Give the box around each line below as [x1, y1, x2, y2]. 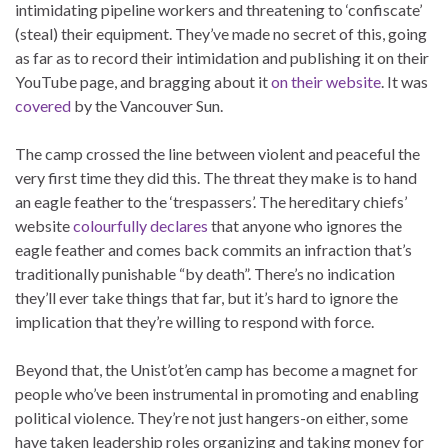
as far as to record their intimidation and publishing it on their [15, 47, 429, 67]
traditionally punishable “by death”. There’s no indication [15, 263, 395, 283]
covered [15, 95, 71, 115]
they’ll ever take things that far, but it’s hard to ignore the [15, 287, 398, 307]
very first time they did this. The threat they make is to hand [15, 167, 417, 187]
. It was [381, 71, 428, 91]
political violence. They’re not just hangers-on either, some [15, 407, 408, 427]
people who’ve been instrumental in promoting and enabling [15, 383, 419, 403]
